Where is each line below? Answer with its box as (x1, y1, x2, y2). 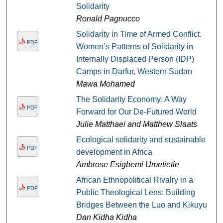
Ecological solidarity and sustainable (76, 135, 206, 144)
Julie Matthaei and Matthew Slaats (76, 120, 197, 129)
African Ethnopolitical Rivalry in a (76, 176, 193, 185)
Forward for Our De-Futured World (76, 108, 197, 116)
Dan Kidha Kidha (76, 213, 137, 222)
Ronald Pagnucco (76, 14, 140, 23)
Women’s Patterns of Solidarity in (76, 42, 193, 51)
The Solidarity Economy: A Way (76, 95, 187, 104)
